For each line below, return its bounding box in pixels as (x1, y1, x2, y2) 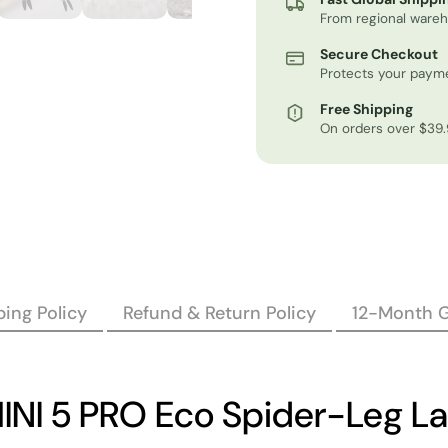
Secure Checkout (320, 45, 438, 63)
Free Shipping (320, 100, 413, 118)
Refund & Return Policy (122, 301, 316, 325)
